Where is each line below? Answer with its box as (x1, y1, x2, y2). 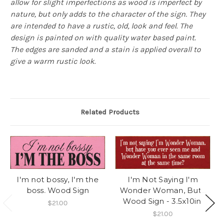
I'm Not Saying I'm (128, 175, 198, 185)
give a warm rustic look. (10, 56, 98, 66)
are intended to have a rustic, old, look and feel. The (10, 21, 192, 30)
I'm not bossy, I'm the (17, 175, 99, 185)
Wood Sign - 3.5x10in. (123, 196, 203, 206)
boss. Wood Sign (26, 186, 89, 195)
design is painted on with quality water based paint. (10, 32, 196, 42)
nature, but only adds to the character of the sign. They (10, 9, 205, 19)
